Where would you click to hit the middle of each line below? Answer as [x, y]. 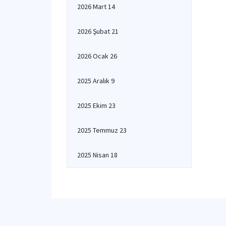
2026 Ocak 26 [97, 56]
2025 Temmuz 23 [102, 130]
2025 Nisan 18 [97, 155]
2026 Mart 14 [96, 7]
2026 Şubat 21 [98, 31]
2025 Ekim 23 [96, 105]
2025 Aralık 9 [96, 81]
